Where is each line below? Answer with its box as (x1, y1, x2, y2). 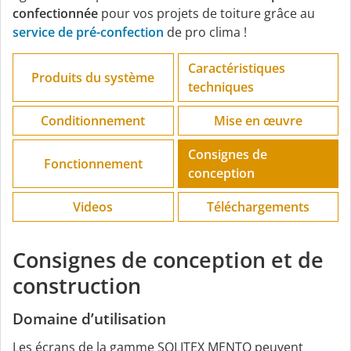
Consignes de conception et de (13, 245, 324, 275)
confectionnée (13, 5, 98, 23)
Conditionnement (41, 112, 146, 130)
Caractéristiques (187, 60, 285, 78)
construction (13, 271, 141, 301)
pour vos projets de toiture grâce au (98, 5, 315, 23)
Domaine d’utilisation (13, 309, 166, 330)
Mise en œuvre (213, 112, 302, 130)
